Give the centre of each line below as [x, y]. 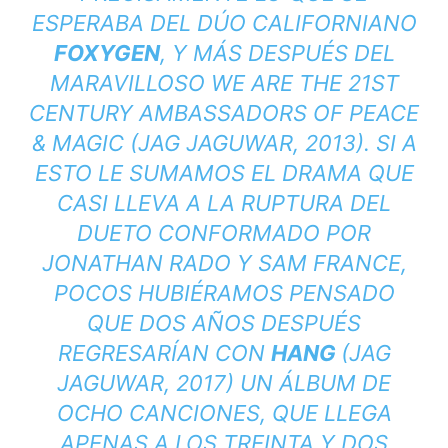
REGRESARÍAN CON [164, 353]
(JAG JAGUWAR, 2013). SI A [270, 143]
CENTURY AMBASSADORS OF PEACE [224, 113]
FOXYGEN [106, 53]
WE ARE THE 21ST [304, 83]
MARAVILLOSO [130, 83]
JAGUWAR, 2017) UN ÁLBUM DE [224, 383]
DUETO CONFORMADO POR [224, 233]
